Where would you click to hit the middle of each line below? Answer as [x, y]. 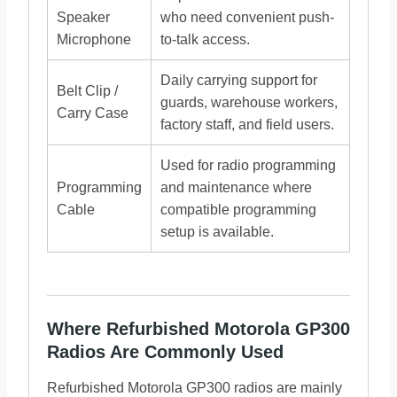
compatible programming [238, 210]
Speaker [83, 17]
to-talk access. [205, 39]
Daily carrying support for [239, 80]
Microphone [94, 39]
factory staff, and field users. [247, 125]
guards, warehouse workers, [249, 102]
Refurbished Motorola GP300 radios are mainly [195, 388]
